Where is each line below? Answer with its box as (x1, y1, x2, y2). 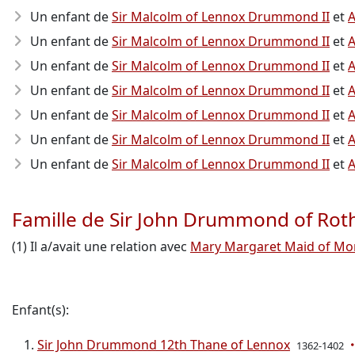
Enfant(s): (12, 301, 69, 319)
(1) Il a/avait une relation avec (12, 238, 190, 255)
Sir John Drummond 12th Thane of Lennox (37, 336, 290, 353)
